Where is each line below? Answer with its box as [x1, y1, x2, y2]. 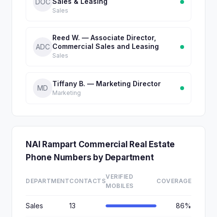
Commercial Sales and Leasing [52, 42, 159, 50]
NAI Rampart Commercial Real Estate [26, 139, 175, 149]
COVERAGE [156, 177, 191, 185]
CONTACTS [69, 177, 106, 185]
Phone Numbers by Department [26, 153, 154, 162]
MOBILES [106, 182, 134, 189]
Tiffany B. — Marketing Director [52, 79, 161, 88]
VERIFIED [106, 173, 133, 180]
